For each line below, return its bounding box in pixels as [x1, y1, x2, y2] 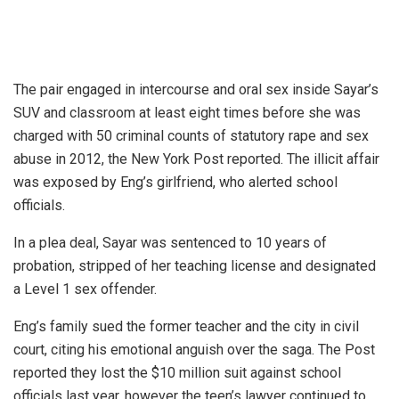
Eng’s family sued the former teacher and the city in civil [13, 317, 359, 335]
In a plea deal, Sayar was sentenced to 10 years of [13, 233, 327, 251]
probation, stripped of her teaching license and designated [13, 256, 376, 274]
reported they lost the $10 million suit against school [13, 363, 341, 381]
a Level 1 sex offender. [13, 280, 157, 297]
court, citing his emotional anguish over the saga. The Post [13, 340, 375, 358]
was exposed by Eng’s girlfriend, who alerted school [13, 173, 338, 191]
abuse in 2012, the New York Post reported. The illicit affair [13, 150, 379, 167]
